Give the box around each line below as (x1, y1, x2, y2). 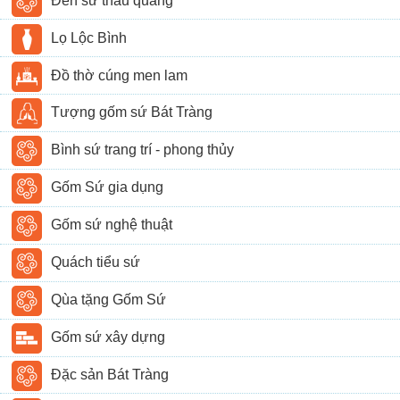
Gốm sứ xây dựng (51, 329, 166, 346)
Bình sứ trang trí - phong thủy (51, 142, 235, 158)
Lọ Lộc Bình (51, 29, 128, 46)
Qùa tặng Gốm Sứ (51, 292, 167, 308)
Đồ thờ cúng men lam (51, 67, 188, 83)
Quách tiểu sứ (51, 254, 141, 271)
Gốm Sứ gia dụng (51, 179, 164, 196)
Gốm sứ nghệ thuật (51, 217, 173, 233)
